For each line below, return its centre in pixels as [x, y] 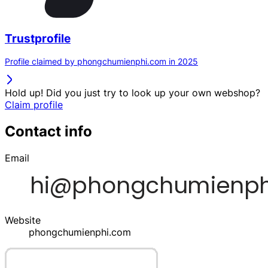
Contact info [48, 132]
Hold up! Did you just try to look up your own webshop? [133, 93]
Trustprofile [38, 38]
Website [23, 220]
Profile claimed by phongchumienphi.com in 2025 [101, 62]
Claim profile [34, 105]
